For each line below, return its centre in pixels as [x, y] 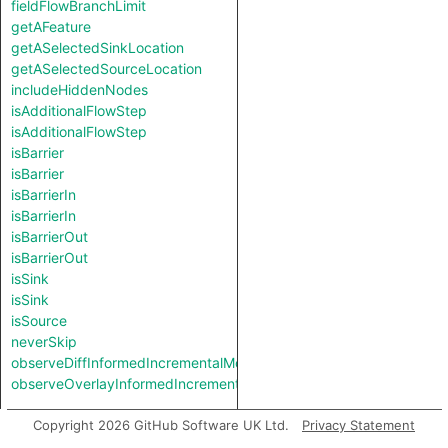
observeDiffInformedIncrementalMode [135, 362]
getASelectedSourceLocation [106, 68]
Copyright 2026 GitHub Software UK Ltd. [161, 425]
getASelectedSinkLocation [97, 47]
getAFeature [51, 26]
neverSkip [44, 341]
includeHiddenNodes [79, 89]
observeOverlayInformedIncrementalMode [149, 383]
